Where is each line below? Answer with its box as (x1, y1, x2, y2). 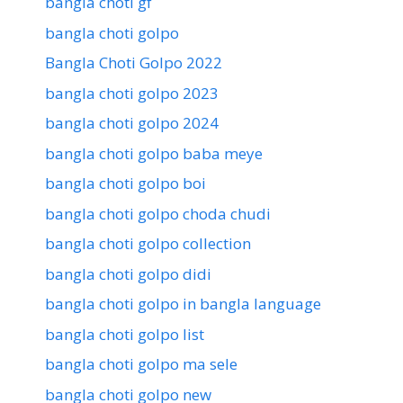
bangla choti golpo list (45, 323, 204, 345)
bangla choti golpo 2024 (45, 112, 219, 134)
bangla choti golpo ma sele (45, 354, 237, 375)
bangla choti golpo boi (45, 173, 206, 194)
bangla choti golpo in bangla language (45, 293, 321, 315)
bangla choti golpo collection (45, 233, 251, 255)
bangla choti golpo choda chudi (45, 202, 271, 224)
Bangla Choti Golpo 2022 (45, 52, 222, 74)
